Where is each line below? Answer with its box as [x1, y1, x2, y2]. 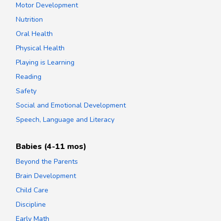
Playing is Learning [16, 57, 74, 67]
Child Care [16, 185, 48, 195]
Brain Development [16, 171, 76, 181]
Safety [16, 86, 37, 96]
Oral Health [16, 29, 53, 38]
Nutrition [16, 14, 43, 24]
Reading [16, 72, 41, 81]
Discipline [16, 199, 46, 209]
